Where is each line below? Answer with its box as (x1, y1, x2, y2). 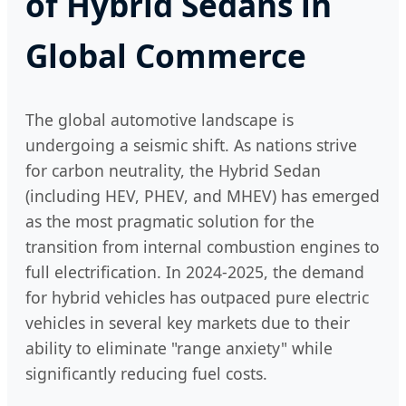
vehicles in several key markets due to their (25, 311, 350, 333)
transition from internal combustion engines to (25, 235, 380, 257)
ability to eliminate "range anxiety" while (25, 336, 333, 359)
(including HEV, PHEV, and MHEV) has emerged (25, 184, 380, 207)
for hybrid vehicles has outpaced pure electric (25, 285, 369, 308)
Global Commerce (25, 33, 306, 77)
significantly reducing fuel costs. (25, 362, 267, 384)
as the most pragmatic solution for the (25, 209, 314, 232)
